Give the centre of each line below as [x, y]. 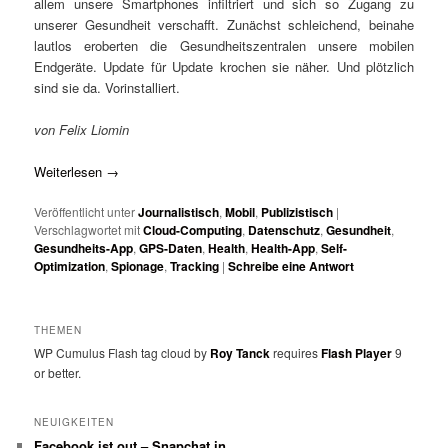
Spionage [138, 265]
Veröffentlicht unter [85, 211]
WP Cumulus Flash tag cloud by [122, 353]
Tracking [195, 265]
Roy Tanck [240, 353]
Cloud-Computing [193, 229]
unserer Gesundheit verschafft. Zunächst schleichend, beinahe [224, 24]
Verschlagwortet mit [87, 229]
